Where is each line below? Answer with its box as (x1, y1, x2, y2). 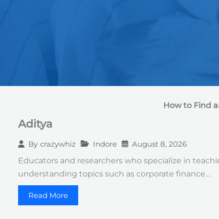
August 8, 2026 (132, 139, 187, 149)
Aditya (18, 117, 52, 131)
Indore (93, 139, 117, 149)
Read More (28, 190, 68, 200)
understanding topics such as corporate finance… (18, 169, 210, 178)
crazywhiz (40, 139, 76, 149)
